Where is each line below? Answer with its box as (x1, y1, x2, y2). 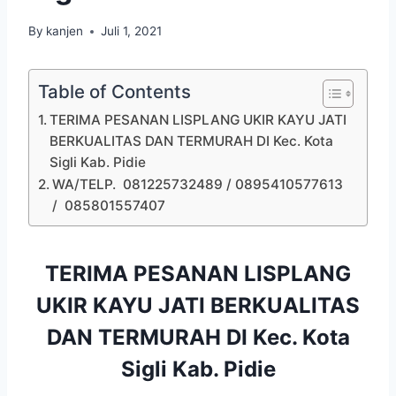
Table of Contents (38, 80, 191, 103)
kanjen (46, 24, 84, 39)
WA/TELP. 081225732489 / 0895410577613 (52, 176, 347, 194)
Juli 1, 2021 (101, 24, 163, 39)
